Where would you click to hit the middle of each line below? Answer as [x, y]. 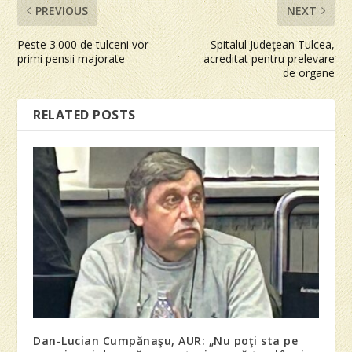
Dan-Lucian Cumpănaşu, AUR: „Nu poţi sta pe [166, 341]
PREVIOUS [62, 11]
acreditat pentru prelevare [269, 59]
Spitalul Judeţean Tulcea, [272, 45]
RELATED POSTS [84, 115]
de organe [308, 73]
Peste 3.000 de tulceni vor [83, 45]
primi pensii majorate [71, 59]
